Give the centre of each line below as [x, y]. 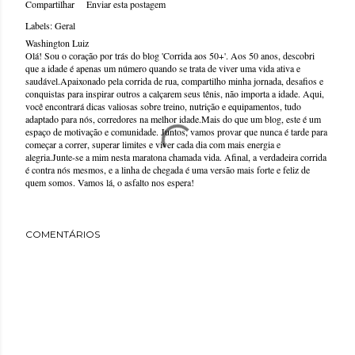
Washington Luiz [57, 43]
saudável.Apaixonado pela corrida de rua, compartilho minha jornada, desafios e [174, 81]
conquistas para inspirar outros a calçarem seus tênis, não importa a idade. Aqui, [175, 94]
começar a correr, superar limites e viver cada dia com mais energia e [153, 144]
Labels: [39, 25]
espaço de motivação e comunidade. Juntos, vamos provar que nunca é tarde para [176, 132]
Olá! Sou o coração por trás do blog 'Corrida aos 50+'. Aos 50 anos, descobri [170, 55]
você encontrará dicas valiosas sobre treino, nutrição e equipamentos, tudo [163, 106]
